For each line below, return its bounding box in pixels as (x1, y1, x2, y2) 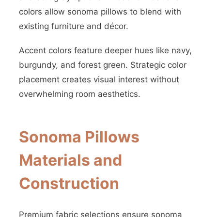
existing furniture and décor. (19, 21, 128, 31)
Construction (19, 174, 119, 193)
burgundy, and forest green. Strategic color (19, 60, 186, 70)
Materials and (19, 151, 122, 170)
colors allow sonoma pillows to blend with (19, 7, 181, 16)
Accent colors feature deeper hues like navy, (19, 46, 192, 55)
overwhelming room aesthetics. (19, 89, 140, 99)
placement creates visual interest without (19, 75, 179, 84)
